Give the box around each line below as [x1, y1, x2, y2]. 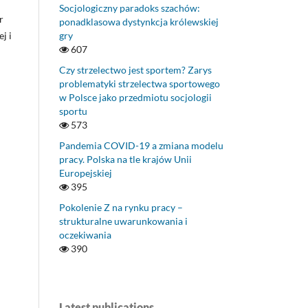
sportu [59, 105, 87, 118]
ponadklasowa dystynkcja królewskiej [59, 16, 219, 28]
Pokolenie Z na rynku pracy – [59, 201, 183, 214]
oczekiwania [59, 229, 111, 241]
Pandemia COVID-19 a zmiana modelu [59, 140, 223, 152]
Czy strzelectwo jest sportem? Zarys [59, 64, 212, 76]
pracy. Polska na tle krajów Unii [59, 153, 192, 166]
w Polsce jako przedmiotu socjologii [59, 91, 212, 104]
